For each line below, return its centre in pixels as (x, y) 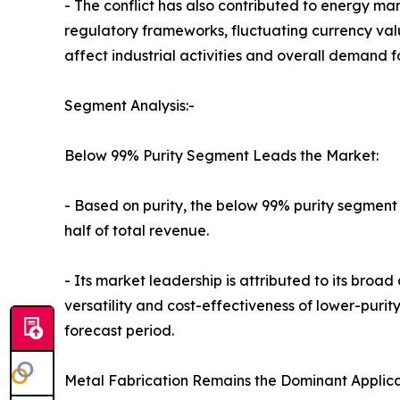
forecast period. (119, 331)
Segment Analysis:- (129, 106)
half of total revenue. (137, 231)
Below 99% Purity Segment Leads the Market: (221, 156)
